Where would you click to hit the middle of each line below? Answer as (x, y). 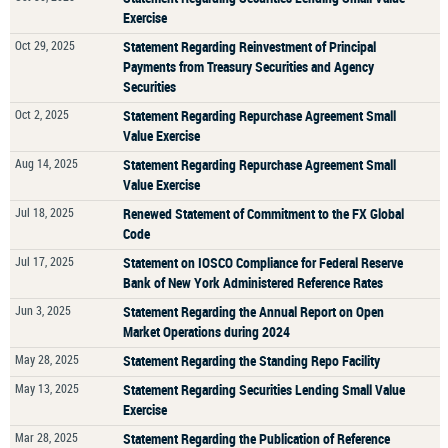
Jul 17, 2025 (44, 261)
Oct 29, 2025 (45, 45)
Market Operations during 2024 (206, 331)
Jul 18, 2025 (44, 212)
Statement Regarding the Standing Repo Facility (251, 360)
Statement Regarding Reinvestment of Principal (249, 46)
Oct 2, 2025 (42, 114)
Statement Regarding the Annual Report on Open (253, 311)
